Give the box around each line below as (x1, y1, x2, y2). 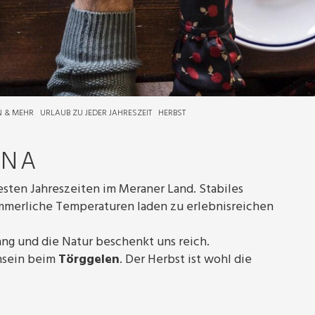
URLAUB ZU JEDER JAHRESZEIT (40, 106, 152, 120)
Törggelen (58, 250, 120, 270)
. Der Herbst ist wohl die (120, 250, 252, 270)
